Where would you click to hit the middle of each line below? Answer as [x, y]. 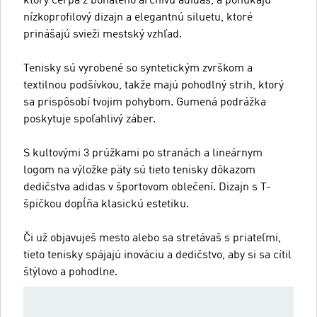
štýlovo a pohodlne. [70, 272]
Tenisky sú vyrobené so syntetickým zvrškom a [138, 69]
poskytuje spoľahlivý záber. [90, 120]
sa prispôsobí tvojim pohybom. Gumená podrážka [145, 103]
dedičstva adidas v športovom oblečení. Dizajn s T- [147, 188]
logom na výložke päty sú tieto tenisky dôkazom [139, 171]
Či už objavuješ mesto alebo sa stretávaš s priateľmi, [152, 238]
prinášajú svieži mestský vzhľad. [103, 35]
